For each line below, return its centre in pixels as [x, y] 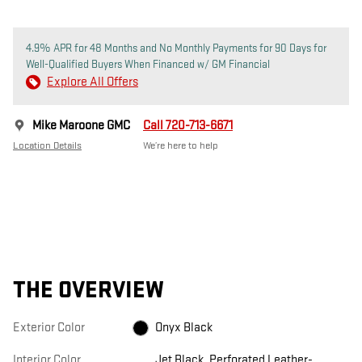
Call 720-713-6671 [188, 126]
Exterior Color [49, 328]
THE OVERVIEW [88, 291]
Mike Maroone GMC [81, 126]
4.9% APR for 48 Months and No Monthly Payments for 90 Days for [176, 48]
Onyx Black [183, 328]
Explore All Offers [93, 82]
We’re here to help [181, 146]
